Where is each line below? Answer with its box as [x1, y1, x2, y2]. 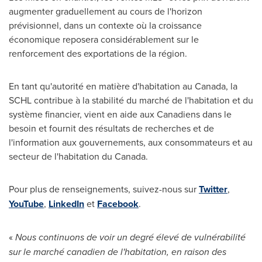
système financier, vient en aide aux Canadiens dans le [9, 108, 232, 120]
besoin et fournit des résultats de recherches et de [9, 122, 214, 135]
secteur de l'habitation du [9, 150, 115, 163]
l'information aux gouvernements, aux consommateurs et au [9, 136, 253, 149]
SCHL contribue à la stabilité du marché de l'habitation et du [9, 94, 253, 106]
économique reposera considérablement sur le [9, 33, 199, 46]
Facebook [97, 197, 139, 211]
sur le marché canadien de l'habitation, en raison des [9, 245, 226, 258]
